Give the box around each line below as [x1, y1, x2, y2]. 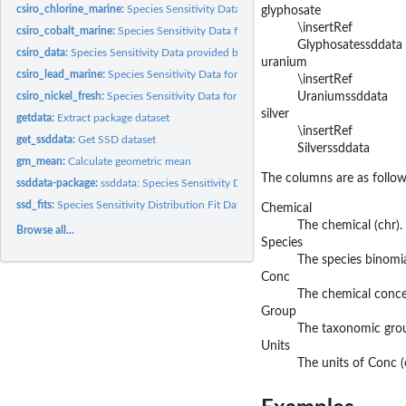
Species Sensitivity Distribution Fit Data [57, 198, 246, 210]
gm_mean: [16, 155, 69, 167]
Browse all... [16, 224, 75, 236]
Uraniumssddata [297, 91, 388, 104]
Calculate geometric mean [68, 155, 192, 167]
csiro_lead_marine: [16, 68, 109, 80]
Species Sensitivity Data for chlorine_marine [127, 3, 337, 14]
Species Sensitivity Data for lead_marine [108, 68, 299, 80]
